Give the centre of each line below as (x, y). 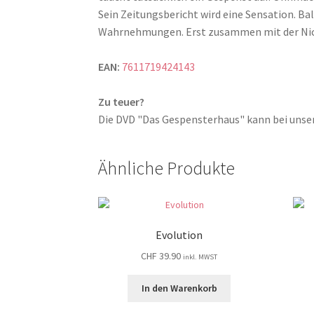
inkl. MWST (200, 257)
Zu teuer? (122, 101)
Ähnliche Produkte (167, 168)
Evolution (179, 235)
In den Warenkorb (179, 288)
